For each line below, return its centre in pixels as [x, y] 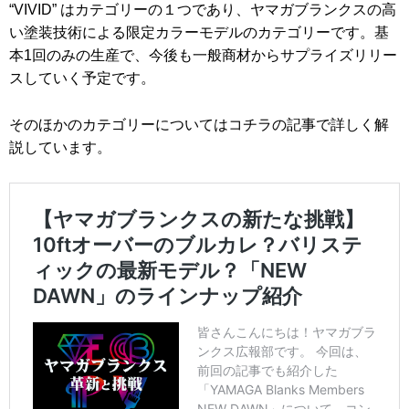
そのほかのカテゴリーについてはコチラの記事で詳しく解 [199, 125]
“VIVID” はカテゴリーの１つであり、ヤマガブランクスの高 [203, 10]
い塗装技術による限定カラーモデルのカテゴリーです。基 [199, 33]
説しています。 [60, 147]
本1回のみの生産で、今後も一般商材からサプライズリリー [203, 56]
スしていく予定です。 [82, 79]
